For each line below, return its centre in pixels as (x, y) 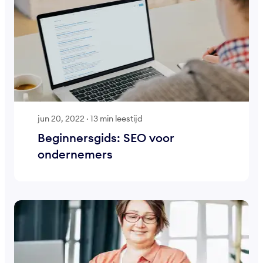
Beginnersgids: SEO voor (106, 137)
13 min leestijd (117, 118)
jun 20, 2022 (61, 118)
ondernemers (75, 154)
